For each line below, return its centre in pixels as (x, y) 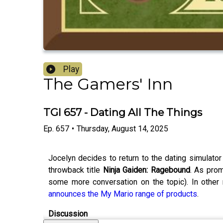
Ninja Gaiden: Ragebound (146, 170)
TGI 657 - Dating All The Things (123, 112)
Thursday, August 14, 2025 (122, 128)
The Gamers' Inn (108, 84)
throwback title (76, 170)
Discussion (68, 214)
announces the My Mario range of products (123, 194)
